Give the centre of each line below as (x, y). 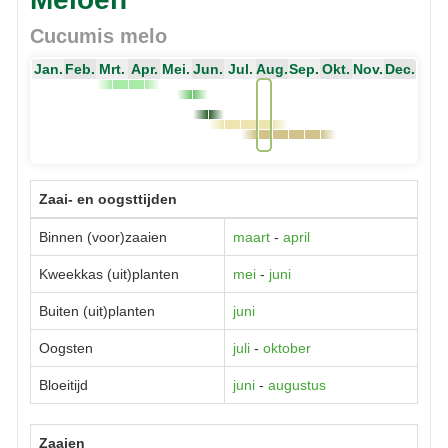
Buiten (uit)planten (97, 310)
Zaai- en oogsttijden (108, 198)
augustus (297, 384)
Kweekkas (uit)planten (109, 273)
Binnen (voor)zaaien (103, 236)
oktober (287, 347)
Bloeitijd (63, 384)
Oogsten (66, 347)
